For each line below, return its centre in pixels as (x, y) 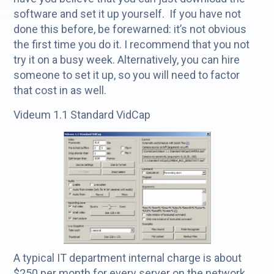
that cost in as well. (60, 91)
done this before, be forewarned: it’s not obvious (130, 29)
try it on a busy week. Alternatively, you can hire (127, 60)
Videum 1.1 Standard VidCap (82, 115)
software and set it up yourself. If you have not (128, 14)
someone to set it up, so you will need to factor (127, 75)
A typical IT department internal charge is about (128, 258)
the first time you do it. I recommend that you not (132, 45)
